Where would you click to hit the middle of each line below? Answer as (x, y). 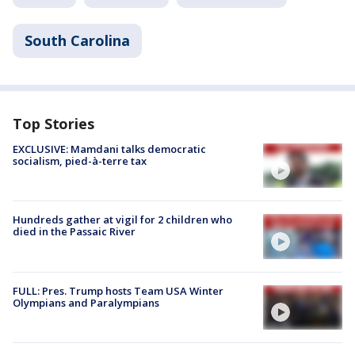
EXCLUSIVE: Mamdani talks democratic (109, 149)
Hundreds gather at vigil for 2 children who (122, 220)
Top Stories (53, 124)
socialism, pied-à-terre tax (80, 161)
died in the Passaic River (74, 232)
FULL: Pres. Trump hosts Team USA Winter (118, 290)
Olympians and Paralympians (86, 302)
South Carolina (77, 40)
